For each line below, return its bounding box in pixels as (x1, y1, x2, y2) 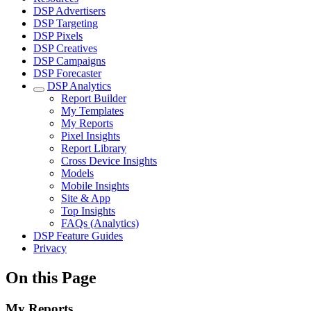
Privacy (33, 242, 67, 254)
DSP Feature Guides (33, 230, 123, 242)
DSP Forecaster (33, 67, 101, 79)
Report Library (61, 142, 126, 154)
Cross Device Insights (61, 155, 157, 167)
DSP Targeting (33, 17, 98, 29)
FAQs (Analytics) (61, 217, 139, 229)
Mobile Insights (61, 180, 129, 192)
